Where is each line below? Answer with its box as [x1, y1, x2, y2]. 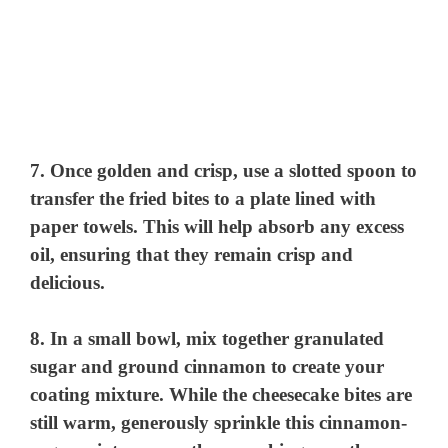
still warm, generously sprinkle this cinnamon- [30, 412, 408, 434]
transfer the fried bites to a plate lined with [30, 187, 377, 209]
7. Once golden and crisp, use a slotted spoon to [30, 159, 418, 181]
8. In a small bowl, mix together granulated [30, 328, 385, 350]
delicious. [30, 271, 106, 293]
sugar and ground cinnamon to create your [30, 356, 385, 378]
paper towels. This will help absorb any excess [30, 215, 405, 237]
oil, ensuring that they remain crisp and [30, 243, 354, 265]
